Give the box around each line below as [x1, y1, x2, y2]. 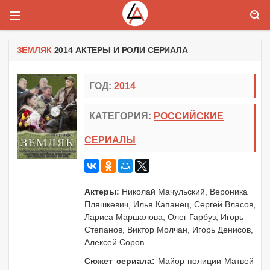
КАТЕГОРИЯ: [89, 110, 154, 121]
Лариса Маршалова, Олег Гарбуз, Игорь [84, 212, 244, 222]
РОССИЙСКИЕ [154, 110, 224, 121]
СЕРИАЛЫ [84, 134, 136, 145]
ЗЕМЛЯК [16, 45, 52, 55]
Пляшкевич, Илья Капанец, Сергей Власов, [84, 199, 256, 209]
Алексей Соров [84, 237, 145, 247]
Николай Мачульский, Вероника [122, 186, 248, 196]
